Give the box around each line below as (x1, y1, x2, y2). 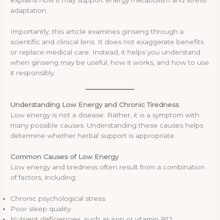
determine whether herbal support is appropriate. (10, 132, 176, 140)
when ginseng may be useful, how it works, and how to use (10, 58, 210, 67)
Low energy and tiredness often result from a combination (10, 163, 205, 171)
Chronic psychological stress (10, 194, 106, 202)
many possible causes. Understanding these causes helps (10, 121, 204, 130)
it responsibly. (10, 69, 56, 77)
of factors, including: (10, 173, 77, 182)
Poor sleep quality (10, 204, 71, 213)
